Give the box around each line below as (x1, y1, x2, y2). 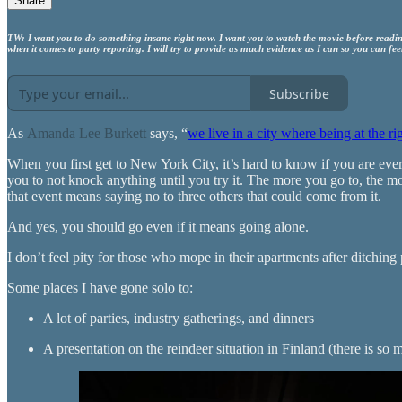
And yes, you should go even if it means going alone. (7, 219, 309, 235)
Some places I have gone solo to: (7, 280, 193, 296)
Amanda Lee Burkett (27, 126, 146, 142)
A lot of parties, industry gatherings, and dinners (43, 310, 314, 327)
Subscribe (269, 84, 329, 102)
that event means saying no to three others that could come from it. (7, 188, 381, 205)
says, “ (146, 126, 188, 142)
